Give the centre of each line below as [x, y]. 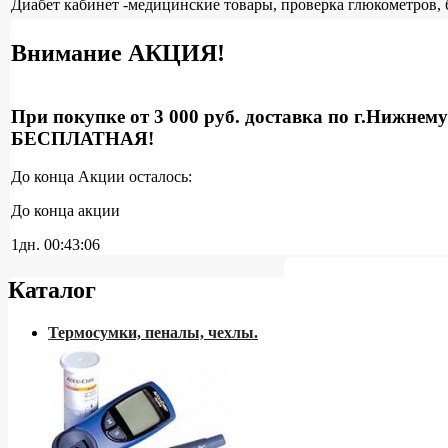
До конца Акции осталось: [101, 177]
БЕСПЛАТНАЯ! [82, 138]
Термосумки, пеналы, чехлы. [153, 332]
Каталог [52, 289]
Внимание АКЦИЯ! [118, 52]
